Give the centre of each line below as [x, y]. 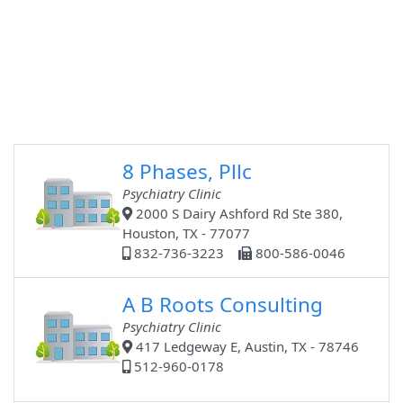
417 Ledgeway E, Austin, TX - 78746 [246, 347]
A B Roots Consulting [223, 305]
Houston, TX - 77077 [187, 233]
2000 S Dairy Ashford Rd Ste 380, [238, 214]
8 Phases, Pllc [188, 172]
